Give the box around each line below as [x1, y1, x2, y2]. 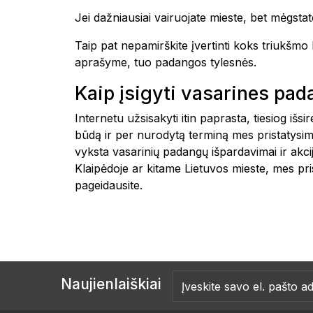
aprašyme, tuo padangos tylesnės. [75, 55, 256, 69]
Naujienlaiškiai [61, 275, 161, 293]
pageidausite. [75, 178, 143, 192]
